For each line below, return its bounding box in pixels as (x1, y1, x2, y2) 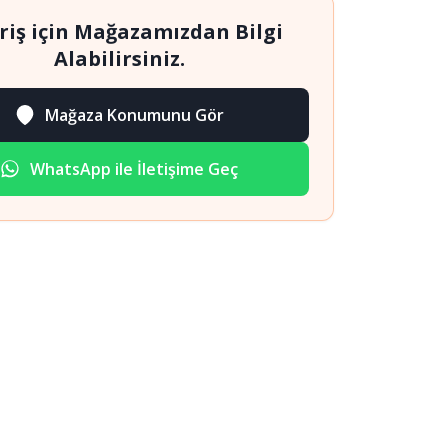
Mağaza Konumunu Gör (44, 104, 224, 126)
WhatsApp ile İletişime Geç (30, 158, 238, 180)
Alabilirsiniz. (53, 45, 185, 72)
